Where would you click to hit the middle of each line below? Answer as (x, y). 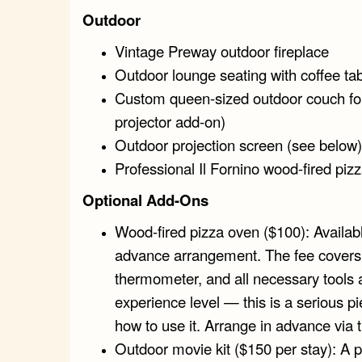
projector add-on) (170, 121)
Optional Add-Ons (145, 200)
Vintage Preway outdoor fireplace (222, 51)
